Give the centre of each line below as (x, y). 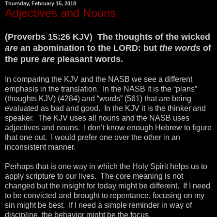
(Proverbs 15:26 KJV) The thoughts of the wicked (108, 37)
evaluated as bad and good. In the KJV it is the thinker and (105, 108)
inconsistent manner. (40, 147)
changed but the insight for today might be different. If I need (108, 186)
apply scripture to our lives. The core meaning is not (94, 176)
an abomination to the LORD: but (90, 48)
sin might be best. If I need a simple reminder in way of (98, 205)
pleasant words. (89, 59)
